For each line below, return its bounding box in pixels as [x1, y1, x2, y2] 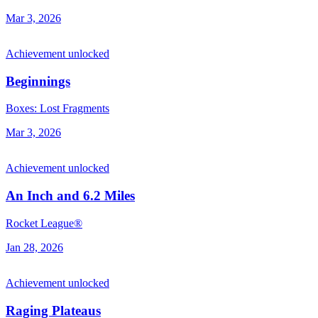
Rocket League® [6, 216, 82, 229]
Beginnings [6, 73, 70, 89]
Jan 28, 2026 [6, 241, 63, 253]
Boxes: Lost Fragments [6, 102, 109, 115]
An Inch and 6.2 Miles [6, 188, 135, 204]
